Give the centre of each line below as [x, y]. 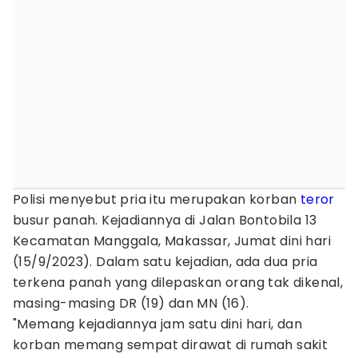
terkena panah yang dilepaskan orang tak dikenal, [178, 282]
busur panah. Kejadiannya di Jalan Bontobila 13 [165, 220]
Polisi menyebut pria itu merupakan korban [157, 199]
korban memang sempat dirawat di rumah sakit [171, 345]
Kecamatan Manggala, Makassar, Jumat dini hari [172, 241]
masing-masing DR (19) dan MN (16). [131, 303]
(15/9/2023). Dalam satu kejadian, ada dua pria [165, 262]
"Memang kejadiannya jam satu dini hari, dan [158, 324]
